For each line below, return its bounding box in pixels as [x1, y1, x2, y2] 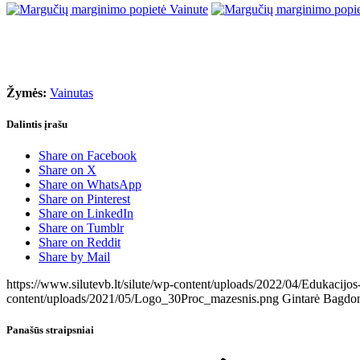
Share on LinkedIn [39, 207, 133, 221]
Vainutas [50, 85, 93, 100]
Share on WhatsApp [39, 178, 141, 192]
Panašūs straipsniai [6, 324, 94, 337]
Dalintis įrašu [6, 117, 67, 130]
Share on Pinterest [39, 192, 130, 207]
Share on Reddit [39, 235, 121, 250]
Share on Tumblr [39, 221, 124, 235]
